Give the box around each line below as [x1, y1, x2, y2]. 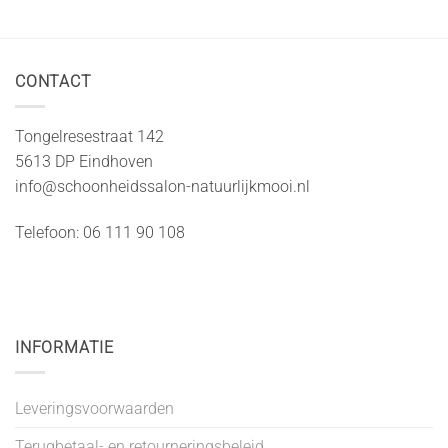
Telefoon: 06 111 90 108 [15, 222, 185, 242]
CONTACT [15, 72, 92, 92]
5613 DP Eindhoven [15, 151, 153, 171]
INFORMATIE [15, 338, 114, 358]
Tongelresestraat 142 [15, 126, 164, 146]
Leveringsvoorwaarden [15, 398, 174, 418]
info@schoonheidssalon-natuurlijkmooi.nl [15, 176, 310, 196]
